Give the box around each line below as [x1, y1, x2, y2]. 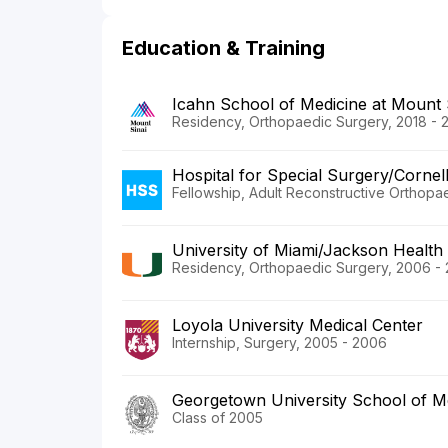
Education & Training [122, 36, 325, 61]
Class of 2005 [172, 408, 263, 426]
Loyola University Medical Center [172, 314, 423, 335]
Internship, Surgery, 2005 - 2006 [172, 333, 387, 351]
